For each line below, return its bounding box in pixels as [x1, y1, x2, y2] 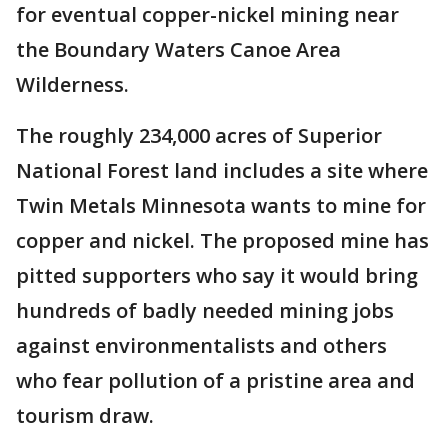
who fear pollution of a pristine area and [16, 367, 415, 395]
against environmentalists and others [16, 332, 387, 360]
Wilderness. [16, 71, 129, 99]
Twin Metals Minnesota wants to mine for [16, 192, 426, 220]
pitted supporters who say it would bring [16, 262, 418, 290]
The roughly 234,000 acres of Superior [16, 122, 382, 150]
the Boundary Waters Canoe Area [16, 36, 341, 64]
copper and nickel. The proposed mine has [16, 227, 429, 255]
